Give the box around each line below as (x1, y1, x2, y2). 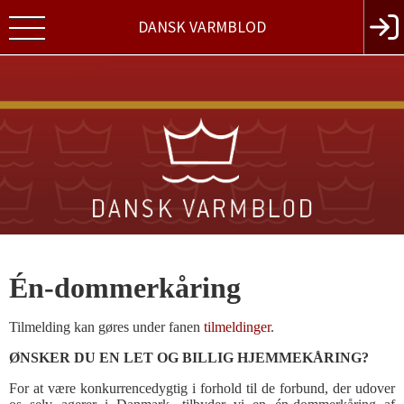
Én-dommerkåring (9, 271, 241, 304)
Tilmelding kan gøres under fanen (9, 319, 204, 335)
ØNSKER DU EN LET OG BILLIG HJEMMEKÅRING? (9, 350, 369, 365)
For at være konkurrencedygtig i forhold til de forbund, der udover (9, 381, 395, 396)
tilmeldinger (204, 319, 271, 335)
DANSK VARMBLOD (138, 16, 266, 37)
